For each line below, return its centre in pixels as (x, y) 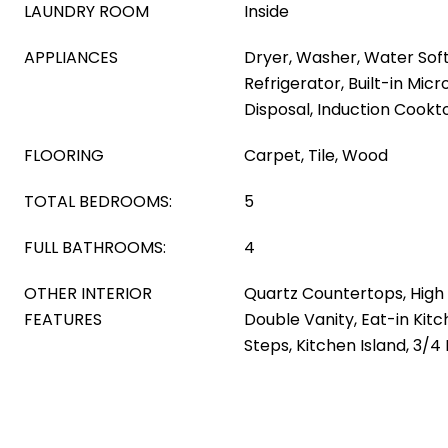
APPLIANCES (71, 57)
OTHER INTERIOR (88, 293)
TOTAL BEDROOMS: (98, 201)
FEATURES (63, 319)
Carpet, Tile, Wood (316, 155)
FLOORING (64, 155)
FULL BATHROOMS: (95, 247)
